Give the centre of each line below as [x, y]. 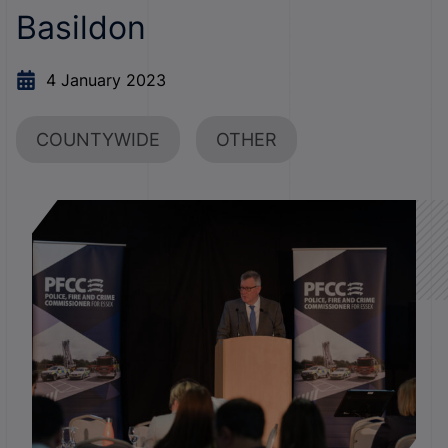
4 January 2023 [106, 80]
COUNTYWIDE [98, 139]
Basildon [81, 27]
